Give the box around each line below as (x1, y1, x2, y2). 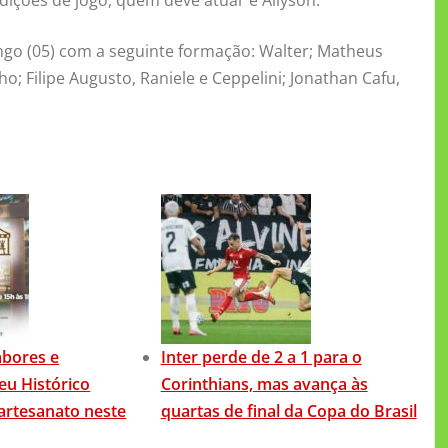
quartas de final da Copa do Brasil (160, 399, 417, 422)
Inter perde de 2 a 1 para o (160, 345, 362, 368)
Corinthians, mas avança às (160, 372, 368, 395)
